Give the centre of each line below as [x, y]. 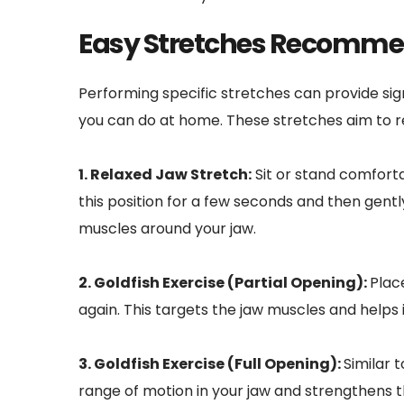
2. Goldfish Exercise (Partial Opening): [224, 282]
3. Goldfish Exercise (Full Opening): [211, 363]
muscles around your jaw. [167, 228]
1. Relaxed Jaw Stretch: [165, 174]
